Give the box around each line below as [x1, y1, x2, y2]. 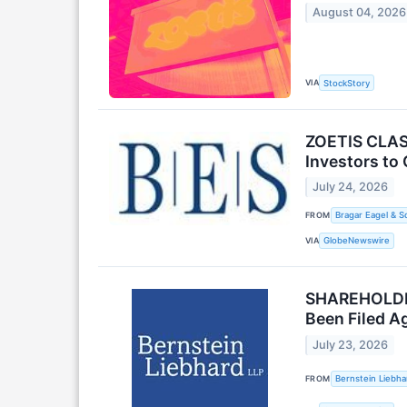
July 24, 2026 [313, 180, 389, 194]
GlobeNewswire [323, 235, 391, 246]
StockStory [323, 77, 371, 88]
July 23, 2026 [313, 337, 389, 352]
